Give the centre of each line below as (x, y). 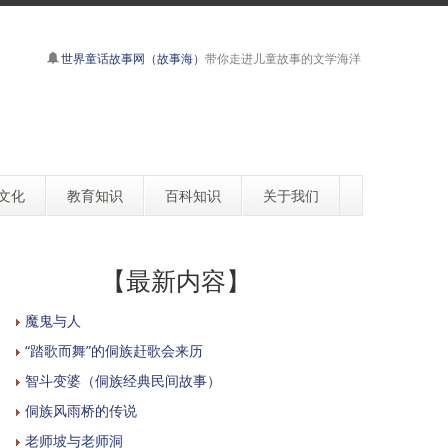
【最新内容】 (176, 280)
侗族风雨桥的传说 (81, 410)
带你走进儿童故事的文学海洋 (283, 58)
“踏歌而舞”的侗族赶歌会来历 (114, 350)
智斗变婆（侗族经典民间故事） (123, 380)
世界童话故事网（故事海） (133, 58)
